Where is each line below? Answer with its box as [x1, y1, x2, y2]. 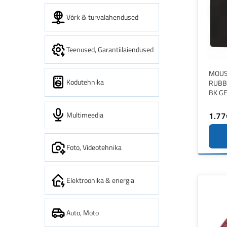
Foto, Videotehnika [66, 142, 122, 153]
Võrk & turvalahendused [66, 11, 138, 22]
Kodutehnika [66, 77, 104, 88]
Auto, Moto [66, 207, 99, 218]
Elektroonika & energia [66, 174, 134, 185]
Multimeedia [66, 109, 103, 120]
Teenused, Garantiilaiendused [66, 44, 154, 55]
